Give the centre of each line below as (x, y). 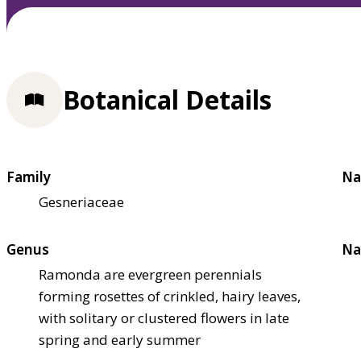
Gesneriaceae (81, 201)
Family (29, 176)
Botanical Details (167, 100)
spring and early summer (120, 339)
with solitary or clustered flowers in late (164, 317)
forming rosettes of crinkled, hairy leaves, (170, 296)
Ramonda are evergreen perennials (150, 274)
